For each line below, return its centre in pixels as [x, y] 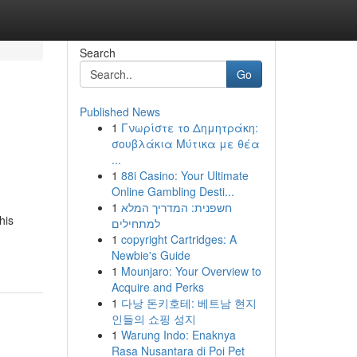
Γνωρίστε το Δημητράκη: [189, 127]
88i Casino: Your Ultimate [184, 175]
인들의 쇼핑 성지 [153, 319]
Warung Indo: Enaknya [178, 335]
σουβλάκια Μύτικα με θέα [185, 143]
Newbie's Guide [151, 255]
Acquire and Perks [157, 287]
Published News [120, 112]
